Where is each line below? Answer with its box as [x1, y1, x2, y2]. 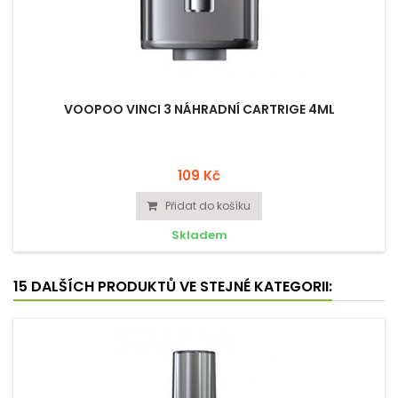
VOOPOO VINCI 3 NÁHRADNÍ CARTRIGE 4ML [63, 100, 335, 118]
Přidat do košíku [165, 198, 251, 213]
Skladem [171, 227, 227, 243]
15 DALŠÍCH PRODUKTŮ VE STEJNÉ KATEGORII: [13, 276, 332, 297]
